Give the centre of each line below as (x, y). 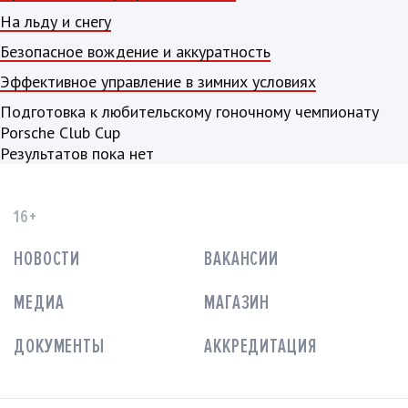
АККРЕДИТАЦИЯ (260, 347)
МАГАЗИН (237, 303)
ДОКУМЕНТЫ (59, 347)
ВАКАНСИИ (242, 260)
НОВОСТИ (47, 260)
